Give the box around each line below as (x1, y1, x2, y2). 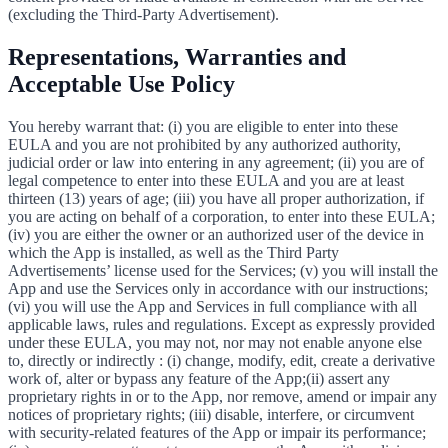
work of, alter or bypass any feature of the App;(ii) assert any (8, 369, 390, 387)
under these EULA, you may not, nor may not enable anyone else (8, 333, 422, 351)
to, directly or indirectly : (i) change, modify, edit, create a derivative (8, 351, 435, 369)
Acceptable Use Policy (8, 70, 235, 97)
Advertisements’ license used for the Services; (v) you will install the (8, 261, 438, 279)
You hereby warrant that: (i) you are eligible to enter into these (8, 117, 398, 135)
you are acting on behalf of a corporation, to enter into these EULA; (8, 207, 435, 225)
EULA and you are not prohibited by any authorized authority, (8, 135, 401, 153)
